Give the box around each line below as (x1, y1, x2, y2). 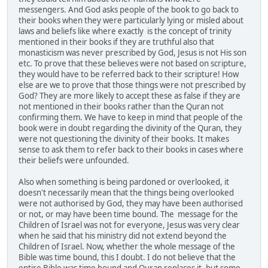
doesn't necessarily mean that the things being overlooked (19, 187, 234, 198)
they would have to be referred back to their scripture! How (19, 68, 239, 80)
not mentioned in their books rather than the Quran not (19, 100, 224, 112)
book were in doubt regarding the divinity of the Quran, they (19, 122, 242, 133)
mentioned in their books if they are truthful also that (19, 36, 214, 47)
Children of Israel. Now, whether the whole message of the (19, 240, 235, 252)
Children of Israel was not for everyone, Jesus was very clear (19, 219, 240, 230)
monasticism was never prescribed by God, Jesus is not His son (19, 47, 246, 58)
